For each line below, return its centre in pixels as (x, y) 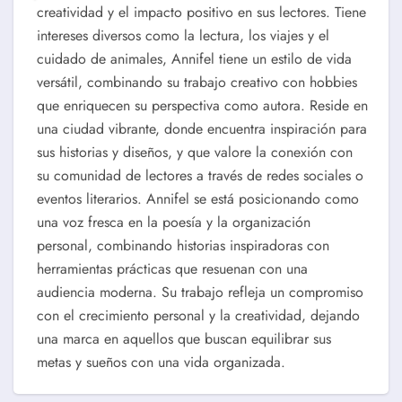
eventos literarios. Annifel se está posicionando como (198, 199)
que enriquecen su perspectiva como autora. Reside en (202, 105)
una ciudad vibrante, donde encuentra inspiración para (202, 129)
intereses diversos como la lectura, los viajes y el (183, 35)
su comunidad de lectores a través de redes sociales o (200, 175)
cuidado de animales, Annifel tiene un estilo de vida (194, 59)
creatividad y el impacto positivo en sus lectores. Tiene (201, 12)
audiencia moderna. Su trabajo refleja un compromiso (200, 292)
